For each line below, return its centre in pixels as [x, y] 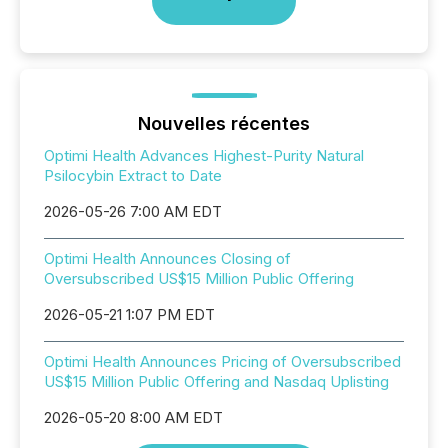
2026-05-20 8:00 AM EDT [133, 417]
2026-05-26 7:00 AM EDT [133, 211]
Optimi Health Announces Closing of [167, 258]
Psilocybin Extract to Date [133, 175]
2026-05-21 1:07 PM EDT [129, 314]
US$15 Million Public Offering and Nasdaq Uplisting [216, 381]
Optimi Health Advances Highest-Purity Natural [204, 155]
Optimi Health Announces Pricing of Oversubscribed [222, 361]
